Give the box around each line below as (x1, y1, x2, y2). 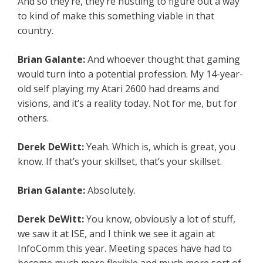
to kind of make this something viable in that (18, 9, 214, 23)
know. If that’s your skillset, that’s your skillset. (18, 155, 222, 168)
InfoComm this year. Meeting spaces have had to (18, 242, 232, 255)
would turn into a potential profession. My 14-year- (18, 68, 243, 81)
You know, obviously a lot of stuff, (86, 213, 235, 226)
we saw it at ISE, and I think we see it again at (18, 227, 215, 241)
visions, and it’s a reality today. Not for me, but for (18, 97, 237, 110)
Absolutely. (87, 184, 136, 197)
